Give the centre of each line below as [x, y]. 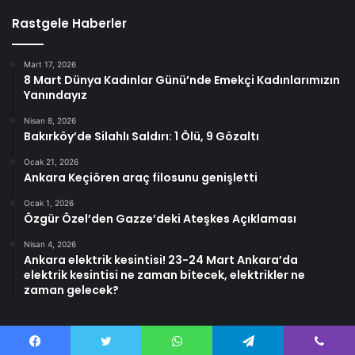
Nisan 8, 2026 [50, 120]
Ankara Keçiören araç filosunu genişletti [141, 177]
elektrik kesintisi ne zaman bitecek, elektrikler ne [164, 275]
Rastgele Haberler [69, 23]
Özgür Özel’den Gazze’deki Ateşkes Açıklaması [160, 218]
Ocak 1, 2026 [49, 202]
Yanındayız [55, 95]
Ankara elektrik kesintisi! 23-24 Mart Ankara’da [161, 260]
